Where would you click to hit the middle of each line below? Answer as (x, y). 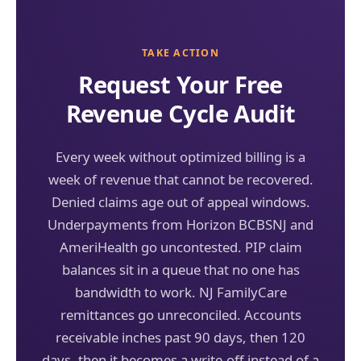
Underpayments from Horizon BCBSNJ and (180, 224)
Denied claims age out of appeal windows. (180, 201)
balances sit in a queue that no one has (180, 269)
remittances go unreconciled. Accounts (180, 314)
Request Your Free (180, 84)
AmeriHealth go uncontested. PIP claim (180, 247)
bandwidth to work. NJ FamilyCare (180, 292)
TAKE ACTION (180, 53)
